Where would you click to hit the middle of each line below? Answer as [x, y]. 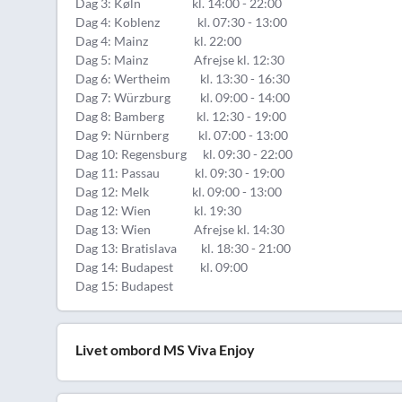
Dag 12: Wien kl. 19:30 [158, 210]
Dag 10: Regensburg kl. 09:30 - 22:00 [184, 154]
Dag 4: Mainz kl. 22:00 [158, 41]
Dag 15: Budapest [124, 286]
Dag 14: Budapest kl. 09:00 [163, 267]
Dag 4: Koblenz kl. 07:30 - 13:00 [181, 22]
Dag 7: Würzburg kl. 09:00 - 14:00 [183, 97]
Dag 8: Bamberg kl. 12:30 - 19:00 [181, 116]
